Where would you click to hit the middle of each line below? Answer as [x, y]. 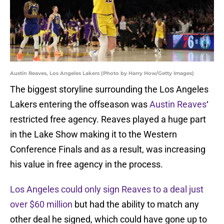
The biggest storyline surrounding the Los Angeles [109, 89]
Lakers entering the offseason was [80, 104]
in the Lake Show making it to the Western [93, 134]
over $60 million [41, 204]
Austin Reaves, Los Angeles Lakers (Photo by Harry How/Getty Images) [102, 73]
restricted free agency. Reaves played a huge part [108, 119]
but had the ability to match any [136, 204]
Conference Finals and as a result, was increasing [108, 149]
